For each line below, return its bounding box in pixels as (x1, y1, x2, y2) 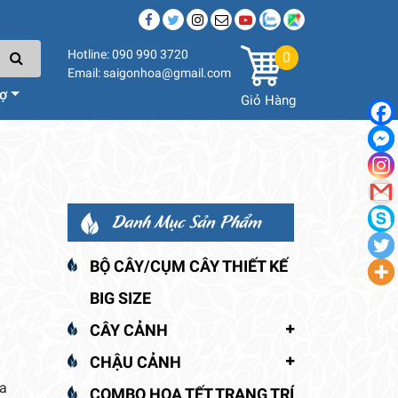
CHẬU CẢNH (90, 352, 181, 371)
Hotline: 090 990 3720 (68, 47, 188, 61)
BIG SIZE (90, 288, 151, 307)
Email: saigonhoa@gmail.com (68, 66, 231, 80)
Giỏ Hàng (241, 92, 296, 108)
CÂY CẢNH (90, 320, 168, 339)
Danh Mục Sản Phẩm (112, 207, 261, 234)
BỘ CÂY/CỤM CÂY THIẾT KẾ (90, 256, 288, 275)
